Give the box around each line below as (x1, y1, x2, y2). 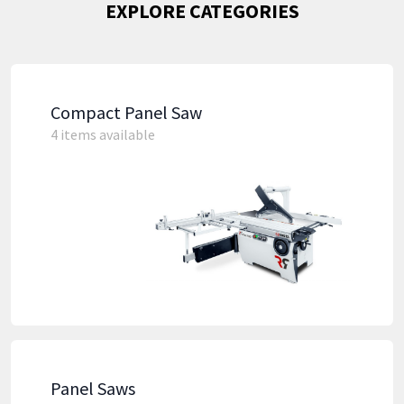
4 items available (50, 124, 155, 143)
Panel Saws (50, 376, 135, 399)
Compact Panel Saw (50, 100, 202, 124)
